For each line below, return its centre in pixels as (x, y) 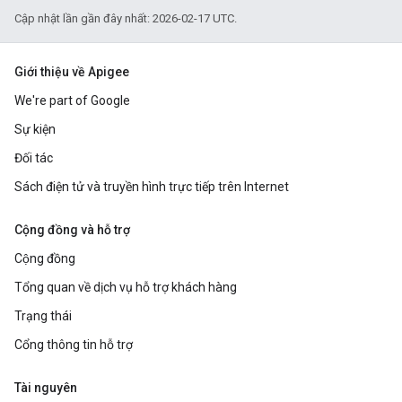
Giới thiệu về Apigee (72, 72)
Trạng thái (43, 316)
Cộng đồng (45, 259)
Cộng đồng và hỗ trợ (72, 230)
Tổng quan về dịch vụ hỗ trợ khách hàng (126, 288)
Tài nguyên (46, 388)
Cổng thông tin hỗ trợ (74, 345)
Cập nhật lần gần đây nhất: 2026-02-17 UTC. (126, 19)
